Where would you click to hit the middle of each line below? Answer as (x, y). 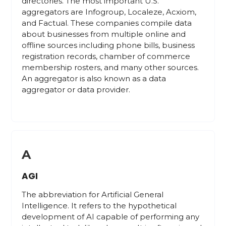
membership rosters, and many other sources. (110, 67)
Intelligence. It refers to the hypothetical (99, 206)
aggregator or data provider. (76, 90)
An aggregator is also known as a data (94, 78)
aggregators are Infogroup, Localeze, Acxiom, (109, 12)
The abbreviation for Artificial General (93, 194)
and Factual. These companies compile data (107, 23)
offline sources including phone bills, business (108, 45)
